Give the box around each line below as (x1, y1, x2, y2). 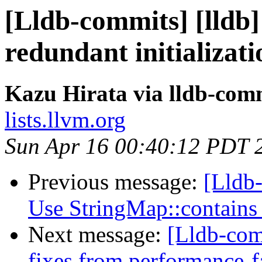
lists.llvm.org (5, 107, 126, 133)
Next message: (28, 222, 167, 247)
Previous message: (28, 169, 204, 195)
